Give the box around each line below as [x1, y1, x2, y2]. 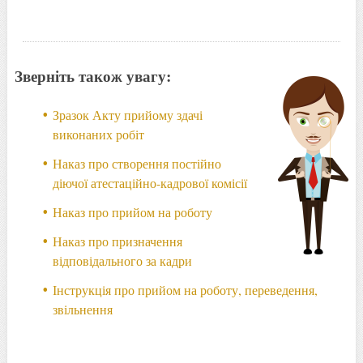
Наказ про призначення [53, 232, 183, 250]
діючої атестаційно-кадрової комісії [53, 173, 248, 191]
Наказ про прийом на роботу [53, 203, 213, 220]
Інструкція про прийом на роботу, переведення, [53, 280, 318, 298]
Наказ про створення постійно [53, 154, 222, 172]
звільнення [53, 300, 113, 318]
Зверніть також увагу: [14, 64, 171, 88]
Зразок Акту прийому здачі [53, 105, 203, 123]
